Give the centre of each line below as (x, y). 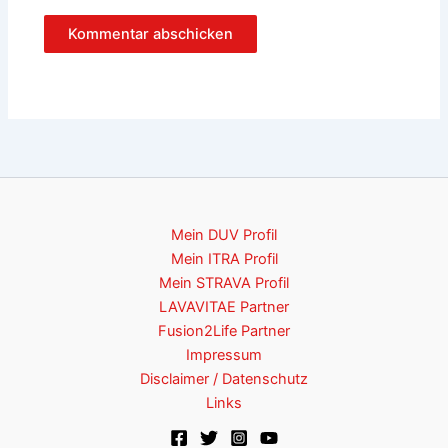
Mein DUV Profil (224, 235)
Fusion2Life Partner (224, 331)
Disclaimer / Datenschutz (224, 379)
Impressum (224, 355)
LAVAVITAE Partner (224, 307)
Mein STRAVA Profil (224, 283)
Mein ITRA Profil (224, 259)
